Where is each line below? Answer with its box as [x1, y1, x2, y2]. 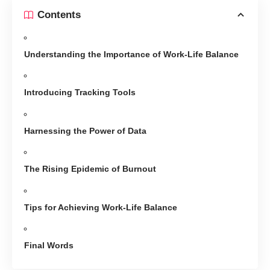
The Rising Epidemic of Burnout [24, 164, 156, 174]
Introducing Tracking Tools [24, 87, 136, 98]
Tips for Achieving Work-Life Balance [24, 202, 177, 212]
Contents [37, 9, 81, 21]
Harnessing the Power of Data [24, 125, 146, 136]
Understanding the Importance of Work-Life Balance [24, 49, 239, 59]
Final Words [24, 240, 74, 251]
